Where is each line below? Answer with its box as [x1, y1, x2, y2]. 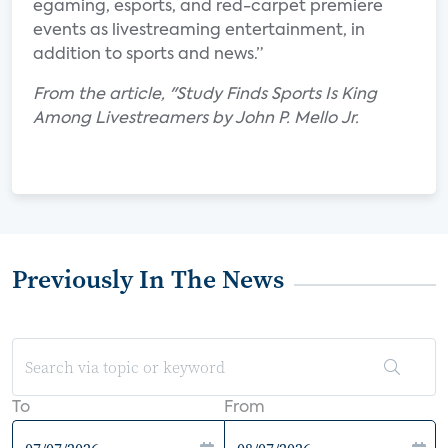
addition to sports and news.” [33, 47, 263, 63]
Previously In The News [12, 261, 284, 297]
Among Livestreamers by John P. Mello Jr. [33, 111, 359, 127]
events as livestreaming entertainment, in [33, 23, 365, 39]
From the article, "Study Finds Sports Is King [33, 87, 377, 103]
